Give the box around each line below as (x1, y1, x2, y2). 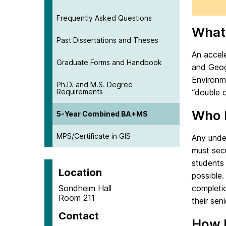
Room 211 (59, 192, 95, 203)
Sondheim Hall (59, 183, 111, 193)
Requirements (56, 87, 103, 96)
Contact (59, 209, 99, 222)
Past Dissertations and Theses (56, 35, 158, 44)
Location (59, 166, 102, 179)
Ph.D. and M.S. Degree (56, 80, 133, 89)
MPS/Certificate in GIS (56, 131, 131, 140)
